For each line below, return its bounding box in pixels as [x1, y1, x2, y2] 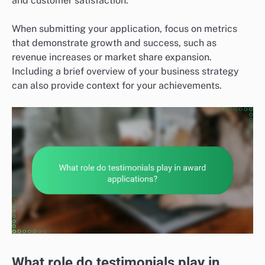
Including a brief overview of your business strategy [12, 65, 239, 77]
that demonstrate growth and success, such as [12, 37, 216, 49]
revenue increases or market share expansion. [12, 51, 212, 63]
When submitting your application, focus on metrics [12, 22, 237, 34]
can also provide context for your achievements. [12, 79, 222, 91]
